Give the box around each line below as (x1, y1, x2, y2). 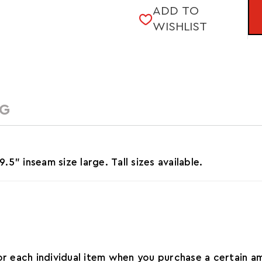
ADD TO (152, 5, 199, 18)
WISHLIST (152, 21, 207, 33)
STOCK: (139, 8, 177, 19)
